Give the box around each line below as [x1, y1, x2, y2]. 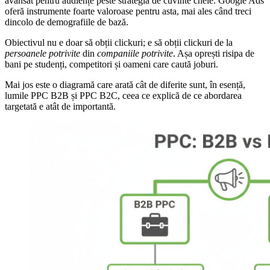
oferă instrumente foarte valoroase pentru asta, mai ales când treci [5, 5, 251, 16]
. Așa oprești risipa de [173, 48, 254, 58]
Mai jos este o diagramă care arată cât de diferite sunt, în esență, [5, 79, 245, 90]
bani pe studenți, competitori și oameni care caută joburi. [5, 58, 218, 69]
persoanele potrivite [5, 48, 80, 58]
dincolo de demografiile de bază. [5, 16, 128, 27]
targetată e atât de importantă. [5, 101, 116, 111]
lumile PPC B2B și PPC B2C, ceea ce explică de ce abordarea [5, 90, 242, 101]
